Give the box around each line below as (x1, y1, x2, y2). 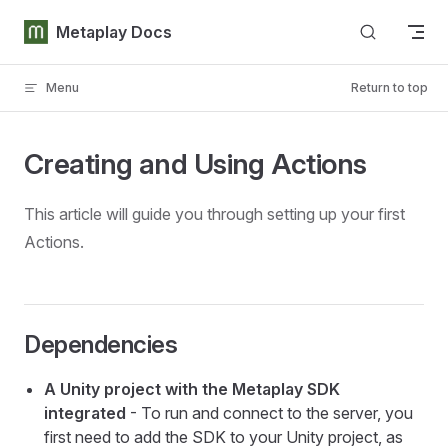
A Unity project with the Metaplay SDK (44, 379, 340, 399)
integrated (44, 403, 126, 423)
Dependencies (24, 330, 178, 359)
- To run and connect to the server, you (126, 403, 413, 423)
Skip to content (24, 20, 117, 35)
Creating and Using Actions (24, 147, 367, 181)
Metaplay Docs (56, 21, 172, 42)
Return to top (351, 80, 428, 95)
